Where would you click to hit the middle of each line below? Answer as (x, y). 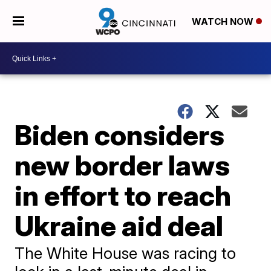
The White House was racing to (126, 253)
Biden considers (120, 135)
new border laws (122, 165)
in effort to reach (123, 195)
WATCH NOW (224, 22)
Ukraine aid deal (119, 226)
